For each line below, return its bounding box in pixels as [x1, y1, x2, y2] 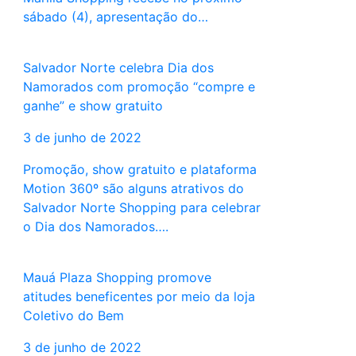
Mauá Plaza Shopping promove [22, 269, 211, 286]
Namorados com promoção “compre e [22, 79, 255, 95]
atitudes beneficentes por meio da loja [22, 288, 255, 305]
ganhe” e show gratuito [22, 98, 163, 114]
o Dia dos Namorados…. [22, 219, 168, 235]
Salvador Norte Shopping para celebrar [22, 199, 261, 216]
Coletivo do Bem [22, 308, 124, 324]
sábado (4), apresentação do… [22, 9, 208, 25]
